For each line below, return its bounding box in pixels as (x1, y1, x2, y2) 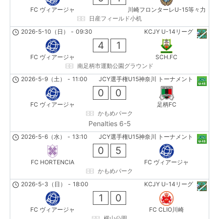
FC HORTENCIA (31, 158, 74, 166)
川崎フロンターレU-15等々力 (127, 5, 206, 13)
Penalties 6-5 (88, 119, 131, 128)
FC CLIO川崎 (149, 205, 184, 213)
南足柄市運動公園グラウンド (77, 62, 153, 69)
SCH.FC (155, 53, 177, 61)
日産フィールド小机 (89, 14, 142, 22)
